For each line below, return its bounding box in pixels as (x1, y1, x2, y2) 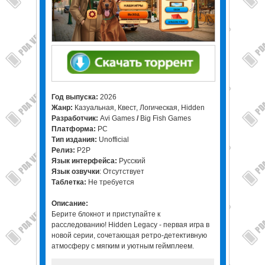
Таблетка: (51, 178, 86, 187)
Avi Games (98, 114, 135, 123)
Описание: (51, 199, 88, 208)
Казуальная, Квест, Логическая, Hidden (72, 104, 205, 112)
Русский (117, 157, 146, 166)
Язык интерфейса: (51, 157, 117, 166)
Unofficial (98, 135, 129, 144)
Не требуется (86, 178, 134, 187)
